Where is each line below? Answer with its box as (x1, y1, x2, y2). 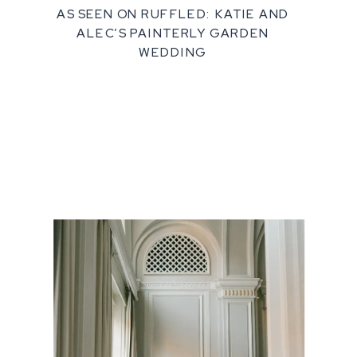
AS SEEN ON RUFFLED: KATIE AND (56, 6, 290, 22)
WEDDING (139, 44, 207, 61)
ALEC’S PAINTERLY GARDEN (76, 25, 269, 41)
